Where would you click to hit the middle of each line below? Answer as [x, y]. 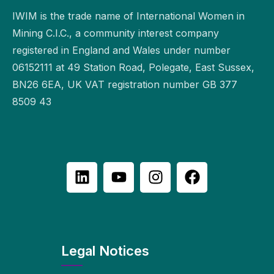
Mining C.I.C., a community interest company [116, 33]
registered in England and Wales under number [121, 50]
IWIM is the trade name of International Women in [128, 16]
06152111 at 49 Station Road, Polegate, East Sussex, [133, 67]
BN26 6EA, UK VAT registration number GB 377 [125, 84]
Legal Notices [105, 250]
